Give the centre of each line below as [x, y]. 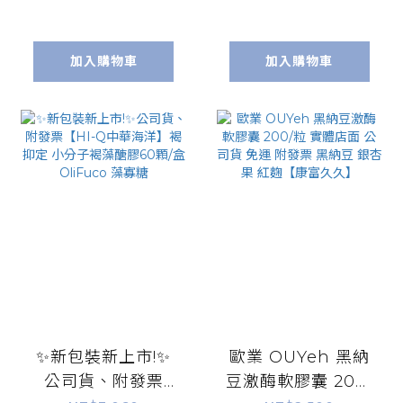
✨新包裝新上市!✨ [104, 358]
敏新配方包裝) [300, 21]
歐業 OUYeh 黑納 [299, 358]
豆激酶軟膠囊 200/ [299, 382]
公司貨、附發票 [103, 382]
